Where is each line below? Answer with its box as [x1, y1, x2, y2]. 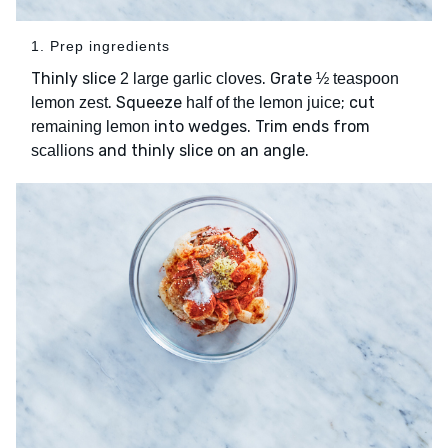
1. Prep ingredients [31, 37, 170, 54]
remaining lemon [31, 117, 150, 135]
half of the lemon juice [186, 93, 341, 111]
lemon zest [31, 93, 108, 111]
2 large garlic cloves [120, 69, 262, 87]
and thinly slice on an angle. [94, 140, 309, 160]
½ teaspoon [316, 69, 399, 87]
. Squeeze [108, 92, 186, 112]
